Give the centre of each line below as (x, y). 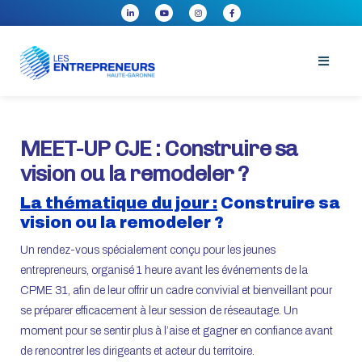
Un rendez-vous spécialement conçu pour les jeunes (148, 250)
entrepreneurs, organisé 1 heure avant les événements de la (164, 270)
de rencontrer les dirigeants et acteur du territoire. (137, 351)
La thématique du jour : (119, 202)
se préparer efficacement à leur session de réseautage (149, 310)
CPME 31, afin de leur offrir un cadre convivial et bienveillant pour (176, 290)
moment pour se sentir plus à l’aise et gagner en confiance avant (177, 330)
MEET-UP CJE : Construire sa (159, 148)
